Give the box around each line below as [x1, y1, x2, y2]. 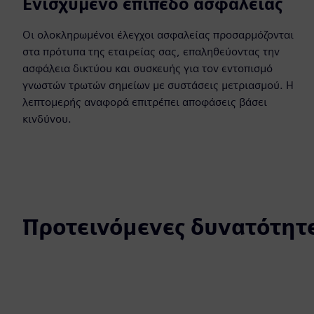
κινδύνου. [22, 112, 71, 125]
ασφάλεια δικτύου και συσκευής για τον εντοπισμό [22, 62, 273, 75]
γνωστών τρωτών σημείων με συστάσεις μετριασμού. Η [22, 78, 294, 92]
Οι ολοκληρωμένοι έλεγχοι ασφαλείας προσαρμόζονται [22, 28, 294, 41]
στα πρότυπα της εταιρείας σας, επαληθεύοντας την [22, 45, 280, 58]
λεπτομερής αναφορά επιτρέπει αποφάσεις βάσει [22, 95, 267, 109]
